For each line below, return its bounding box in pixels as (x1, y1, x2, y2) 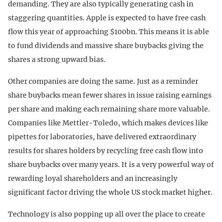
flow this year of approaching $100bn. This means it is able (8, 27, 209, 36)
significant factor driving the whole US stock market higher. (8, 187, 213, 197)
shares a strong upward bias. (8, 55, 106, 64)
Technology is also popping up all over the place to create (8, 209, 205, 219)
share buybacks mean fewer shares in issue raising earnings (8, 90, 212, 100)
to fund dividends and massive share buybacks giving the (8, 41, 204, 50)
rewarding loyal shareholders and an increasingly (8, 173, 177, 183)
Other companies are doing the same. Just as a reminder (8, 76, 198, 86)
